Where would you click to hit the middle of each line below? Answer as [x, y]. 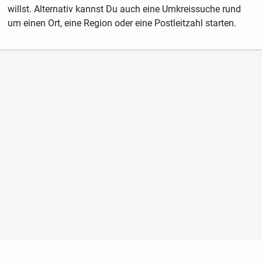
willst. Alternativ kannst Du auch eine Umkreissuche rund [124, 9]
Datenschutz [144, 255]
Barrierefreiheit [203, 255]
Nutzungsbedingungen [72, 255]
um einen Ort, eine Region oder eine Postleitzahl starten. [122, 23]
